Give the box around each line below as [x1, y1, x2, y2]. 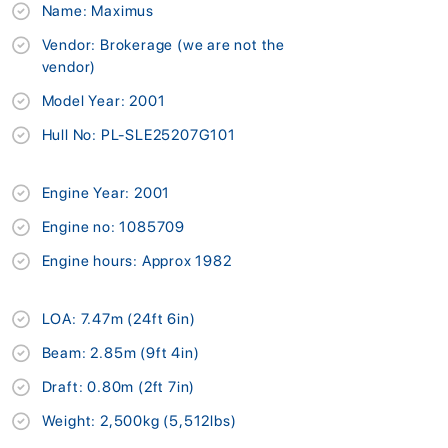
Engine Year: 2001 [41, 183, 171, 202]
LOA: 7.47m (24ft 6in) [41, 309, 196, 328]
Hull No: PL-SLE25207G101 [41, 125, 236, 144]
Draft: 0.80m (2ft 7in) [41, 377, 196, 396]
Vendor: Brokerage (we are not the [41, 35, 286, 54]
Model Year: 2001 [41, 91, 166, 110]
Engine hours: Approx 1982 [41, 251, 232, 270]
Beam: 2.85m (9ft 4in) [41, 343, 200, 362]
